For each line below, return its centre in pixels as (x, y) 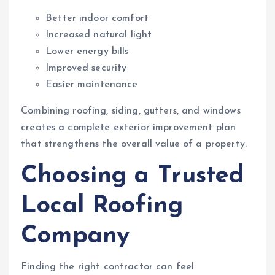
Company (76, 237)
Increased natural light (99, 35)
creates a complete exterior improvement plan (129, 128)
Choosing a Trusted (133, 176)
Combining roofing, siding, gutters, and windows (131, 111)
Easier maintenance (92, 85)
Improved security (86, 68)
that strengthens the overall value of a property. (134, 145)
